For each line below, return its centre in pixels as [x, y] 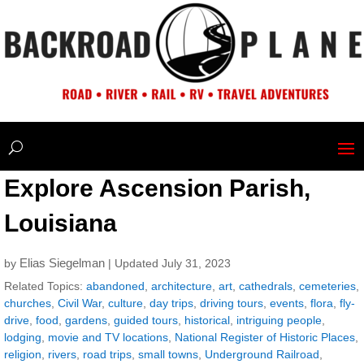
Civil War [80, 303]
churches [28, 303]
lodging [23, 337]
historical [207, 320]
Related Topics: [45, 286]
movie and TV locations [108, 337]
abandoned [115, 286]
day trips [171, 303]
